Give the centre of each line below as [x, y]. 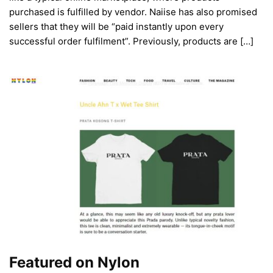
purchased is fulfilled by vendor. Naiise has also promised [133, 12]
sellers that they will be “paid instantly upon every [116, 27]
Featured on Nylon [74, 263]
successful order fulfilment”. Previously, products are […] [131, 41]
